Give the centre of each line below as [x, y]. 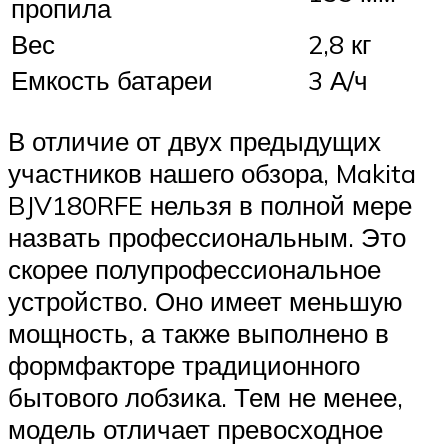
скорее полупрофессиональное [194, 269]
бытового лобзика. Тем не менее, [205, 397]
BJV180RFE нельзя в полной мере [210, 205]
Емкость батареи [112, 80]
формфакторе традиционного [184, 365]
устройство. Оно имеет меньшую [205, 301]
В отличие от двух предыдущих [194, 141]
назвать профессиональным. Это [207, 237]
